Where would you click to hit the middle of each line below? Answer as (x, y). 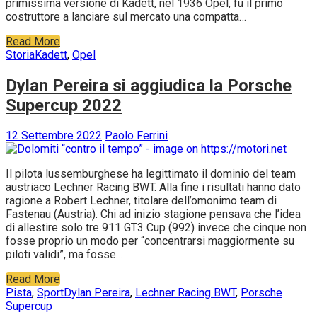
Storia (20, 54)
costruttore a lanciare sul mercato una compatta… (126, 16)
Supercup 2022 (64, 105)
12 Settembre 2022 (54, 136)
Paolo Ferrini (136, 136)
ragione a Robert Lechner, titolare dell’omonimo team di (141, 201)
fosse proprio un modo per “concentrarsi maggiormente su (150, 241)
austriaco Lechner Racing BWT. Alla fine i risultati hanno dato (153, 188)
